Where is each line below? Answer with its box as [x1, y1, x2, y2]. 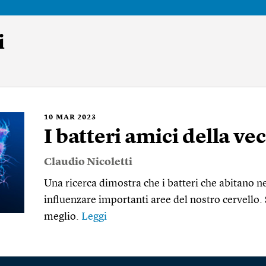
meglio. [44, 211, 81, 222]
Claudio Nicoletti [44, 157, 132, 167]
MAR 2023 [56, 114, 96, 121]
